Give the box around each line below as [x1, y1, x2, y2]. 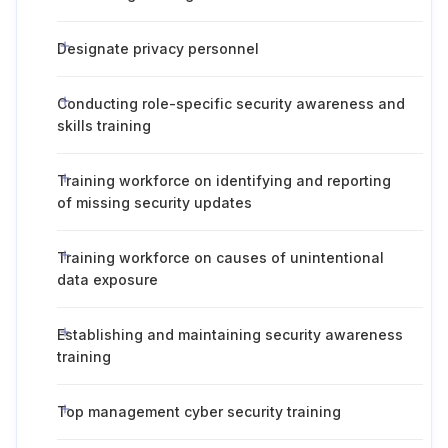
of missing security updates [57, 194, 252, 211]
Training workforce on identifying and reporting [57, 172, 391, 189]
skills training [57, 117, 151, 134]
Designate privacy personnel [57, 40, 259, 57]
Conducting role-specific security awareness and [57, 95, 405, 112]
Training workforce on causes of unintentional [57, 249, 384, 266]
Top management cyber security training [57, 403, 341, 420]
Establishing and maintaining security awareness [57, 326, 403, 343]
